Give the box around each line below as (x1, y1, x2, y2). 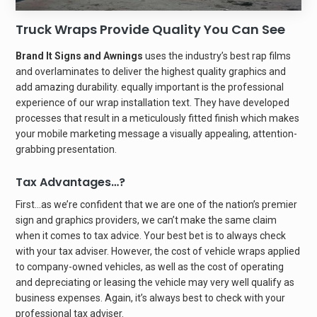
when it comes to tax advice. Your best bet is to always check (16, 230, 287, 242)
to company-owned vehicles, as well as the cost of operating (16, 261, 284, 273)
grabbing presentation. (16, 144, 117, 156)
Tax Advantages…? (16, 174, 126, 191)
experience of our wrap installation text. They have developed (16, 97, 290, 109)
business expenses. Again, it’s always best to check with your (16, 292, 286, 304)
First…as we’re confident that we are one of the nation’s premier (16, 199, 298, 211)
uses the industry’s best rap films (143, 50, 292, 62)
